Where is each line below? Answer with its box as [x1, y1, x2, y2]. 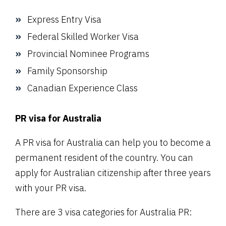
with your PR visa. [15, 182, 86, 194]
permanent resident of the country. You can [15, 151, 193, 163]
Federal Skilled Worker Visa [27, 30, 139, 42]
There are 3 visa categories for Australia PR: [15, 206, 192, 218]
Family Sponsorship [27, 65, 107, 77]
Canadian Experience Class [27, 82, 138, 94]
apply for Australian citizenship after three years [15, 166, 211, 179]
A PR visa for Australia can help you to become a [15, 136, 211, 148]
